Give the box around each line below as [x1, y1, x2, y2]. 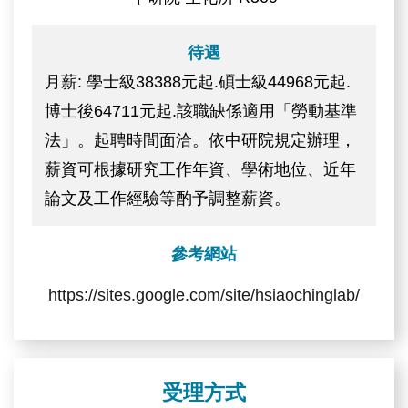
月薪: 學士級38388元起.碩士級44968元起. [45, 72, 352, 91]
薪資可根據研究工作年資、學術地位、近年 [45, 159, 357, 178]
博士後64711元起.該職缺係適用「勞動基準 [45, 101, 358, 120]
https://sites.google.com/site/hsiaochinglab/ [48, 285, 360, 304]
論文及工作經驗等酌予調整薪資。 [45, 189, 291, 208]
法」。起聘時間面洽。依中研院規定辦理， [45, 130, 357, 149]
